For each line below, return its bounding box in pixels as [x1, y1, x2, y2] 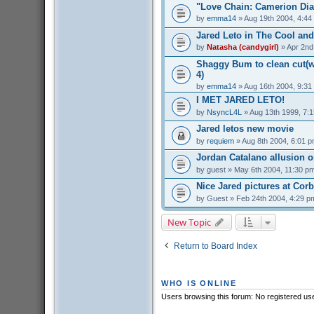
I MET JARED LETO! [196, 95, 285, 106]
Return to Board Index [173, 241, 257, 252]
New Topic [167, 216, 211, 229]
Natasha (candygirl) [206, 43, 279, 52]
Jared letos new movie [196, 123, 294, 135]
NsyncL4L [206, 107, 242, 116]
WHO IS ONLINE [161, 278, 237, 287]
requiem [206, 136, 234, 145]
